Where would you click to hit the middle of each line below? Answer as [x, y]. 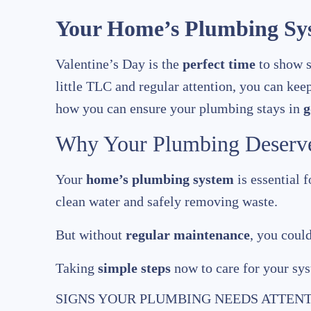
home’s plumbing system [160, 179]
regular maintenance [188, 235]
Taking [77, 268]
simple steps [134, 268]
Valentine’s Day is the [119, 64]
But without [91, 235]
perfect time [219, 64]
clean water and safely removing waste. [168, 202]
